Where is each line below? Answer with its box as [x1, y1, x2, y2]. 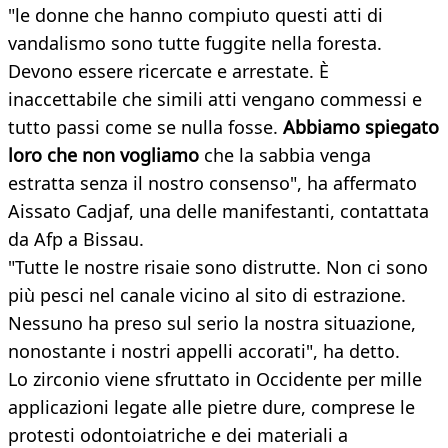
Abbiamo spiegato [283, 115, 439, 140]
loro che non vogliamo [8, 143, 199, 168]
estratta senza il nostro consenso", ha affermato [8, 171, 417, 196]
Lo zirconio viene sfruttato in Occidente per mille [8, 367, 422, 392]
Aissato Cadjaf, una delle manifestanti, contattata [8, 199, 429, 224]
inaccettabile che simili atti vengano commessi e [8, 87, 422, 112]
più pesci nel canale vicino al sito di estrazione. [8, 283, 406, 308]
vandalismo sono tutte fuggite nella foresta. [8, 31, 382, 56]
